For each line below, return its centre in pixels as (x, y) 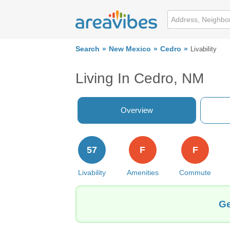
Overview (137, 110)
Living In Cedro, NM (140, 78)
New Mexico (130, 49)
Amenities (142, 172)
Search (88, 49)
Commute (195, 172)
